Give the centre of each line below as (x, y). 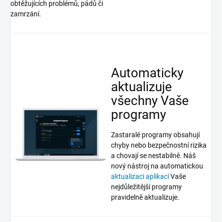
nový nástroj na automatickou (157, 166)
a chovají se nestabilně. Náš (153, 156)
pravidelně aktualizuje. (145, 197)
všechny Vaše (150, 100)
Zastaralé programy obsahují (155, 135)
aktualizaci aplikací (140, 177)
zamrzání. (26, 14)
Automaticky (147, 73)
